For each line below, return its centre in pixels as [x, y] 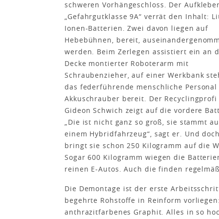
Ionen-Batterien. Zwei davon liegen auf [137, 28]
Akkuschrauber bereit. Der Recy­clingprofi [141, 99]
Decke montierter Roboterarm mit [127, 63]
